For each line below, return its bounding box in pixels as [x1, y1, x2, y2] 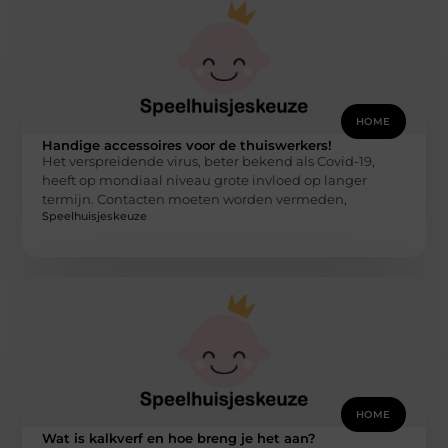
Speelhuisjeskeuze [42, 209, 148, 224]
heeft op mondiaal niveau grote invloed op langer [42, 171, 368, 188]
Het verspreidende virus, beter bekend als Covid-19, [42, 152, 376, 169]
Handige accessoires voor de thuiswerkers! [42, 136, 333, 153]
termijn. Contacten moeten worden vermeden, [42, 190, 348, 207]
